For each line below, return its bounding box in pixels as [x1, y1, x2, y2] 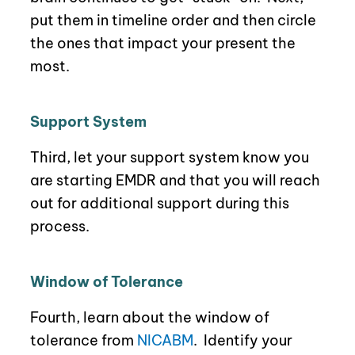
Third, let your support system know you [29, 148, 309, 167]
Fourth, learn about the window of [29, 308, 269, 327]
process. [29, 217, 90, 236]
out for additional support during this [29, 194, 289, 213]
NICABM [136, 331, 193, 350]
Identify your [197, 331, 292, 350]
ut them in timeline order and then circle [39, 11, 316, 30]
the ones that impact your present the [29, 34, 296, 53]
